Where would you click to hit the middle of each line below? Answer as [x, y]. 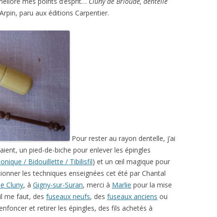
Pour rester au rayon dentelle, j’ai [123, 138]
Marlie [122, 185]
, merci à [97, 185]
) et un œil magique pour [131, 162]
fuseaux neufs [68, 196]
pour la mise [152, 185]
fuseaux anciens [132, 196]
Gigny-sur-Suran [58, 185]
